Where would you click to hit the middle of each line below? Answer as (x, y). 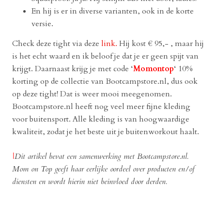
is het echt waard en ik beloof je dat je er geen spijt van (105, 56)
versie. (42, 23)
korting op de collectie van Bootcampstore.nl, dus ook (105, 81)
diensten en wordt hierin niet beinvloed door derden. (90, 181)
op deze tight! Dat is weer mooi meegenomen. (92, 94)
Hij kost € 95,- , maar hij (161, 43)
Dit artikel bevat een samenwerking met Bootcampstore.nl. (101, 156)
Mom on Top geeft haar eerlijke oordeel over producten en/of (103, 169)
